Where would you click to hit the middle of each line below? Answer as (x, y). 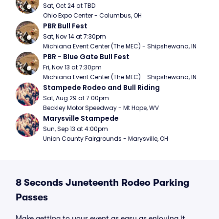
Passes (32, 197)
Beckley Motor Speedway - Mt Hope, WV (101, 108)
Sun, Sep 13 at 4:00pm (76, 129)
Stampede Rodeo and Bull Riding (101, 88)
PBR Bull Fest (65, 26)
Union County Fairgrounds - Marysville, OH (106, 139)
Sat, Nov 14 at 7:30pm (75, 36)
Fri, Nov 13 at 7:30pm (72, 67)
